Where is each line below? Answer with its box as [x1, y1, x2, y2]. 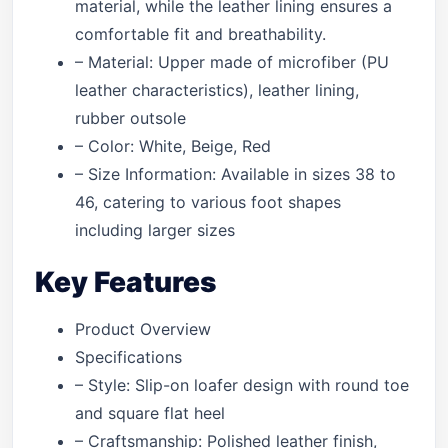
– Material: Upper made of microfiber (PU [75, 52, 389, 72]
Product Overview [75, 319, 211, 339]
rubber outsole [75, 108, 186, 128]
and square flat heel [75, 403, 225, 423]
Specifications [75, 347, 182, 367]
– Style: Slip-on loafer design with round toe [75, 375, 409, 395]
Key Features [35, 265, 216, 299]
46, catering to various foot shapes [75, 192, 341, 212]
